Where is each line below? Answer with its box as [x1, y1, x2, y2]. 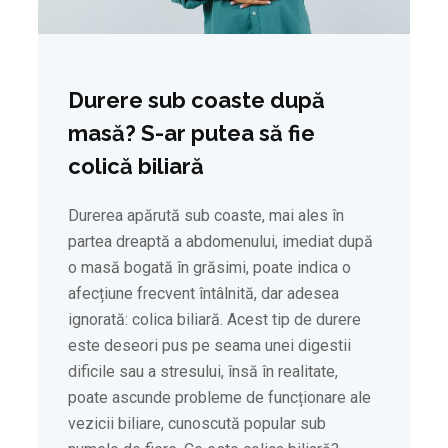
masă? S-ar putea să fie [68, 120, 315, 147]
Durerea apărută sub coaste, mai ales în [68, 206, 344, 226]
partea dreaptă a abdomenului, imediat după [68, 232, 373, 252]
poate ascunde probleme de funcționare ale [68, 388, 371, 408]
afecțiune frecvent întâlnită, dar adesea [68, 284, 339, 304]
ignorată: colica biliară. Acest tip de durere [68, 310, 361, 330]
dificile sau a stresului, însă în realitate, [68, 362, 338, 382]
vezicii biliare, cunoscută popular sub [68, 414, 326, 434]
